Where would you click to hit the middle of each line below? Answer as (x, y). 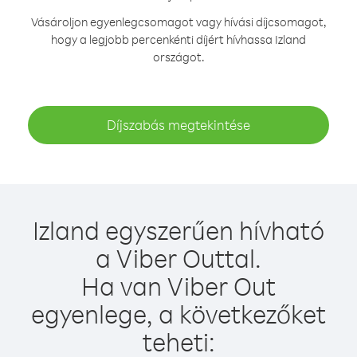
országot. (178, 57)
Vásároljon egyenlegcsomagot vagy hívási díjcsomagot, (178, 22)
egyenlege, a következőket (178, 314)
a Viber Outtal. (178, 258)
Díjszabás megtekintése (178, 125)
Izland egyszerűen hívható (178, 230)
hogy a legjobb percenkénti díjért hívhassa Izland (178, 39)
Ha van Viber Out (178, 286)
